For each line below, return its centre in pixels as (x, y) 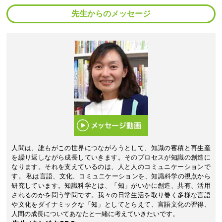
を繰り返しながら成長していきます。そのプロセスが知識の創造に (111, 157)
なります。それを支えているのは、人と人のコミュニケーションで (111, 166)
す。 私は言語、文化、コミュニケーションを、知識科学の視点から (111, 176)
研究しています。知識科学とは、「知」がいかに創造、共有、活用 (111, 185)
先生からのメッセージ (111, 13)
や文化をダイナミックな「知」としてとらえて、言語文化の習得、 (111, 204)
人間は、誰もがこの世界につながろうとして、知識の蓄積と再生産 (111, 148)
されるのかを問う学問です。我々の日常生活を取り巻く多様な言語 (111, 195)
